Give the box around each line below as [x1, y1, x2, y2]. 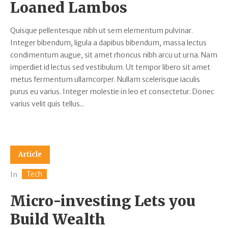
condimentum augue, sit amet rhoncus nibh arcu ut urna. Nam [10, 50, 217, 60]
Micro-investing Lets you [10, 192, 195, 211]
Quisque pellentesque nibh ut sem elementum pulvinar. [10, 25, 193, 35]
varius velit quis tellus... [10, 99, 84, 108]
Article [18, 150, 42, 159]
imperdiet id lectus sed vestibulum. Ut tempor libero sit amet [10, 62, 210, 72]
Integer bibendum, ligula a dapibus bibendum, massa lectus [10, 38, 207, 47]
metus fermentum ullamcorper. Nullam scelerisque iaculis [10, 74, 200, 84]
